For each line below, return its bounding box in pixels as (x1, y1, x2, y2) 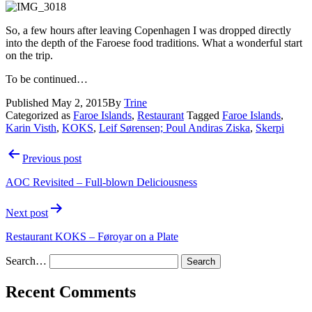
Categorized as (6, 109, 73, 121)
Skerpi (256, 121, 284, 134)
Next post (6, 206, 48, 219)
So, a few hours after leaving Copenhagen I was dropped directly (6, 24, 291, 36)
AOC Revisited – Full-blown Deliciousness (6, 175, 197, 188)
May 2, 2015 (52, 96, 108, 109)
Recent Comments (6, 282, 136, 301)
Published (6, 96, 52, 109)
